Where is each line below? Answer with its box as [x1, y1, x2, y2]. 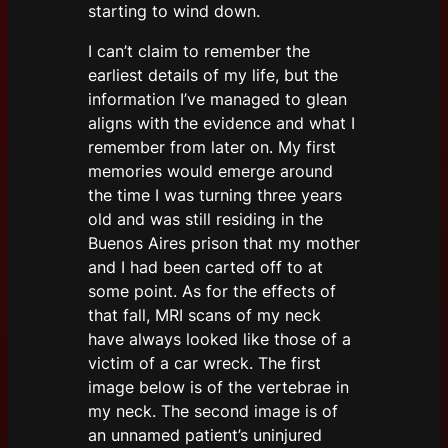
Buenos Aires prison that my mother [88, 233, 360, 254]
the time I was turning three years [88, 185, 342, 206]
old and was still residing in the [88, 209, 323, 230]
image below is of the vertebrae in [88, 377, 349, 398]
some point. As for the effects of [88, 281, 336, 302]
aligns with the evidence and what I [88, 113, 355, 134]
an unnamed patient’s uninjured [88, 425, 322, 446]
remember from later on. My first [88, 137, 336, 158]
